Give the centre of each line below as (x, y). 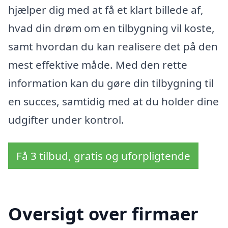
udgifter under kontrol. (66, 119)
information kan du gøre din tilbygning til (111, 83)
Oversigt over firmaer (103, 214)
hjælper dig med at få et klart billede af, (106, 9)
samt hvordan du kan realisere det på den (113, 46)
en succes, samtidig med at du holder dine (113, 101)
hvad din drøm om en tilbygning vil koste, (111, 28)
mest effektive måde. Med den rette (98, 64)
